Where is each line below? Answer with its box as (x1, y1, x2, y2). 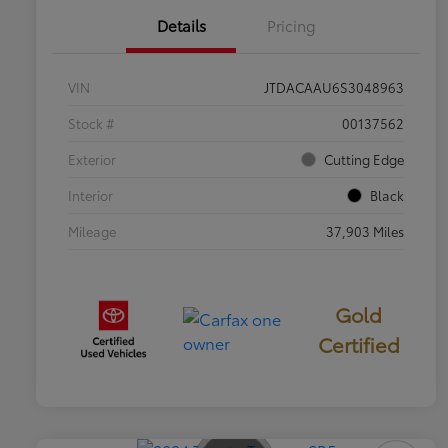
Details (156, 14, 206, 37)
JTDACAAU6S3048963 (264, 78, 404, 97)
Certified (317, 330, 400, 359)
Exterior (68, 150, 116, 169)
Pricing (266, 14, 316, 37)
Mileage (68, 222, 116, 241)
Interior (68, 186, 113, 205)
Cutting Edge (324, 150, 404, 169)
